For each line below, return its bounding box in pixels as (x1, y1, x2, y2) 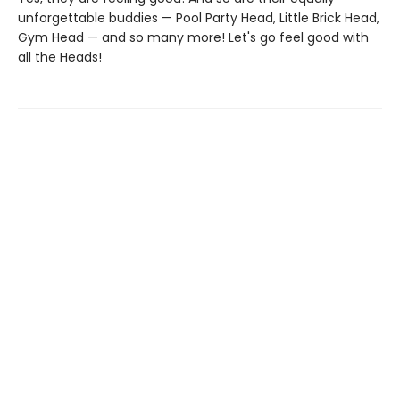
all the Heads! (18, 48, 102, 67)
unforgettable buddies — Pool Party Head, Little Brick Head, (18, 9, 379, 28)
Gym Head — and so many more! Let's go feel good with (18, 29, 369, 47)
